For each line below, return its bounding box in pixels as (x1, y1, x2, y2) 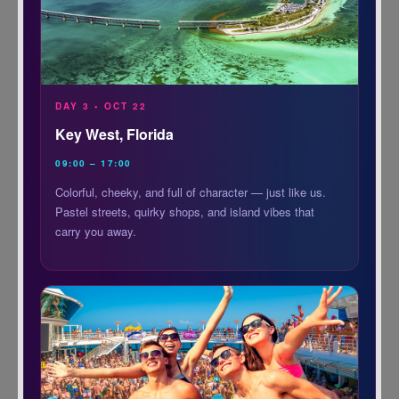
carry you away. (55, 223, 137, 240)
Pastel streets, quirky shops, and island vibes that (55, 203, 315, 221)
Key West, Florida (55, 124, 175, 145)
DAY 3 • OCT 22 (55, 100, 148, 113)
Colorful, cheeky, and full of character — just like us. (55, 183, 327, 201)
